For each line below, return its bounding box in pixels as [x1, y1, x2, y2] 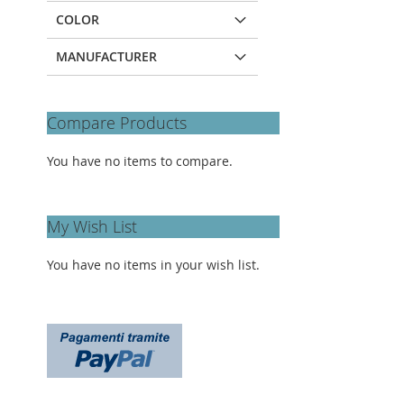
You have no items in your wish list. [47, 255, 260, 273]
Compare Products [47, 111, 187, 133]
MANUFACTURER [56, 47, 157, 65]
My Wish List [47, 215, 137, 237]
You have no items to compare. [47, 151, 233, 170]
